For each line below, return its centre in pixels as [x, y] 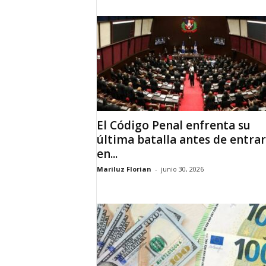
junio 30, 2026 [182, 169]
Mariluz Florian [124, 169]
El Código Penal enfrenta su [173, 125]
